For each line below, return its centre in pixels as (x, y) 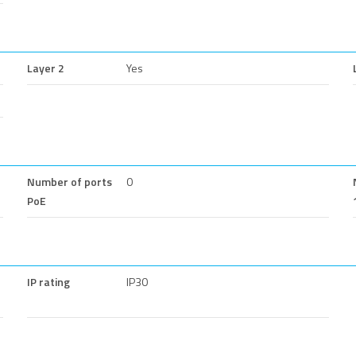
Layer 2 (46, 68)
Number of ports (70, 181)
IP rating (48, 281)
